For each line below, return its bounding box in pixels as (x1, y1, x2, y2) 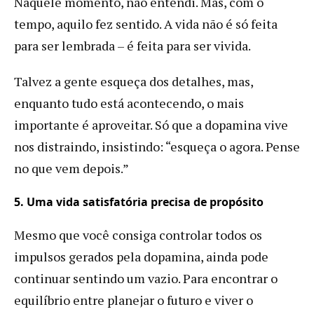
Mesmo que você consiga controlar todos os (14, 226, 262, 243)
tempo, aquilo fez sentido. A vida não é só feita (14, 15, 278, 32)
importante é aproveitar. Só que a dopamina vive (14, 116, 288, 133)
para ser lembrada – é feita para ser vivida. (14, 36, 251, 54)
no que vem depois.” (14, 159, 129, 177)
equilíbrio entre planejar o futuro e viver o (14, 291, 253, 308)
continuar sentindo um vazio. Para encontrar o (14, 269, 278, 287)
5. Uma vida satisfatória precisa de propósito (14, 193, 264, 210)
